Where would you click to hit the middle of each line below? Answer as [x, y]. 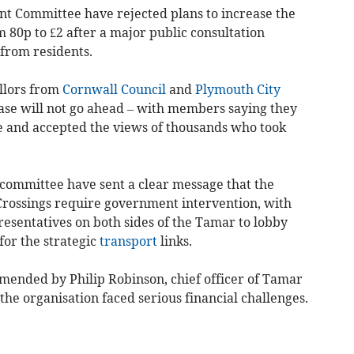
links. [174, 241]
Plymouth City [237, 89]
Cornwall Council [114, 89]
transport [128, 241]
